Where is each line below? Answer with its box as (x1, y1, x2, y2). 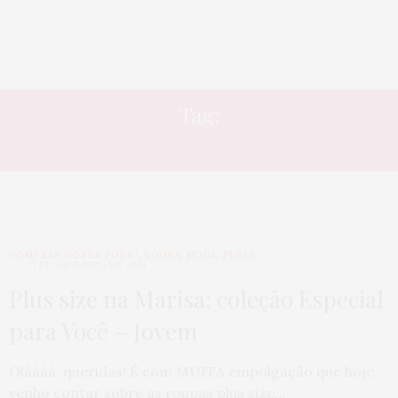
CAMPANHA (139, 131, 259, 160)
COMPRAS (9, 249, 60, 261)
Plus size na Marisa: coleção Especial (9, 283, 384, 314)
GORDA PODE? (65, 249, 139, 261)
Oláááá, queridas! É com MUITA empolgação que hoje (9, 362, 374, 380)
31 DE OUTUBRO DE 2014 (27, 259, 146, 271)
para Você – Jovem (9, 315, 197, 346)
